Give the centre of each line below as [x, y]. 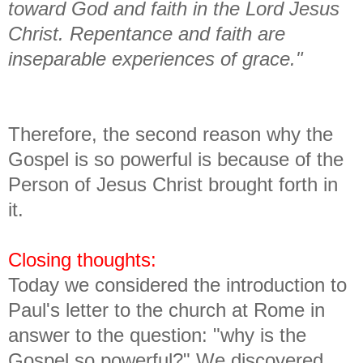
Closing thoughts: [82, 259]
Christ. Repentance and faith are [147, 33]
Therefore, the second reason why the [171, 134]
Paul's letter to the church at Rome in [167, 310]
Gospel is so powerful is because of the [176, 159]
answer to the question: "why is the [157, 335]
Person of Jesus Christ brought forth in [173, 184]
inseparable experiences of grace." [156, 58]
